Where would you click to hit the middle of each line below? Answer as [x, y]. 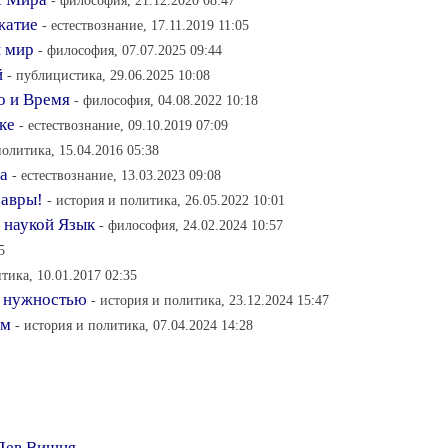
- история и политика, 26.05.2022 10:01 [166, 200]
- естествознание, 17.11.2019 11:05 [145, 25]
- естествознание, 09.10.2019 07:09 [123, 125]
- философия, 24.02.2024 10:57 [191, 225]
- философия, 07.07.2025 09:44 [130, 50]
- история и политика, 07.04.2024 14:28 [134, 325]
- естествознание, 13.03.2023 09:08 [116, 175]
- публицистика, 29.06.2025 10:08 [108, 75]
